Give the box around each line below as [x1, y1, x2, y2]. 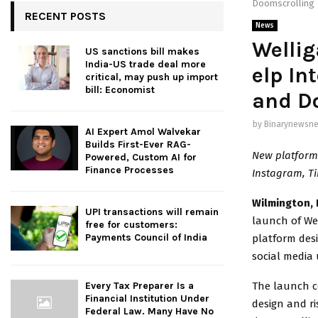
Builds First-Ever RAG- [85, 138, 191, 150]
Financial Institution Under [85, 292, 209, 305]
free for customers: [85, 219, 177, 231]
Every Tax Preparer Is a [85, 280, 194, 292]
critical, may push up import [85, 71, 218, 83]
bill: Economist [85, 84, 155, 96]
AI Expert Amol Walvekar [85, 126, 201, 138]
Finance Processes [85, 164, 174, 176]
